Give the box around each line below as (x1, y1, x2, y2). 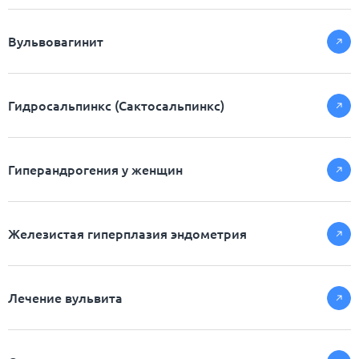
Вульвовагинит (8, 32, 103, 50)
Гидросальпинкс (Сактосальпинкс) (8, 96, 224, 115)
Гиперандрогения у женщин (8, 160, 183, 179)
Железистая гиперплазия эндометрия (8, 224, 247, 243)
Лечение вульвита (8, 288, 123, 307)
